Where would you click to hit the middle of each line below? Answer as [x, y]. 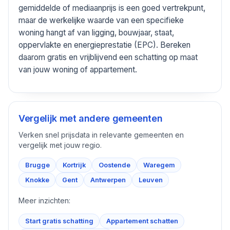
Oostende [114, 165]
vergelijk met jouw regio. [60, 145]
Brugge [37, 165]
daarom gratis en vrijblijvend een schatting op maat [108, 57]
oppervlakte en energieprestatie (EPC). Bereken [105, 45]
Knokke [37, 180]
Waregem [159, 165]
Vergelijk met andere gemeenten [91, 118]
